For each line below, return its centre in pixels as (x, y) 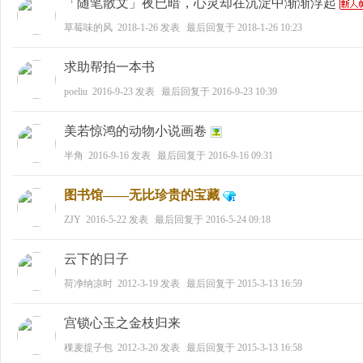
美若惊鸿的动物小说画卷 (135, 131)
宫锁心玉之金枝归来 (122, 323)
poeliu (76, 92)
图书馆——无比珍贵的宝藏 (142, 195)
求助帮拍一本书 (109, 67)
